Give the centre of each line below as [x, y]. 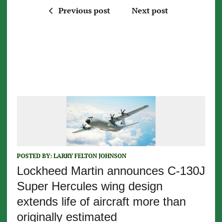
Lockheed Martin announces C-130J [111, 170]
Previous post [84, 10]
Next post [150, 10]
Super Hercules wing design [89, 186]
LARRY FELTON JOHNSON [90, 156]
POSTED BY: [35, 156]
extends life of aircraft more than [101, 201]
